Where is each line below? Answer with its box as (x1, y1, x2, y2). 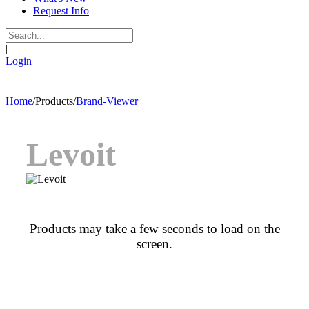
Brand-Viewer (76, 95, 138, 107)
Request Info (33, 5, 89, 17)
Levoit (26, 136, 116, 172)
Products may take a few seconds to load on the (29, 221, 280, 236)
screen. (137, 237, 172, 251)
